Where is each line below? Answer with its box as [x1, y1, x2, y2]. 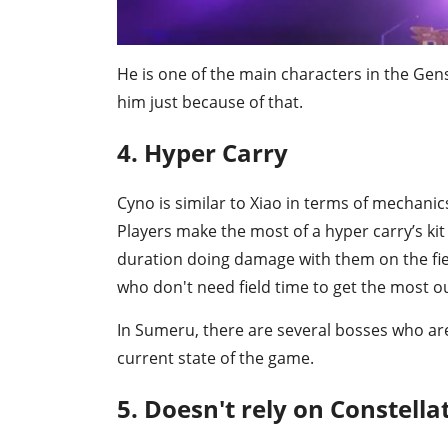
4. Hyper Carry [117, 136, 288, 170]
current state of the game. [117, 346, 314, 369]
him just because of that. [117, 91, 303, 114]
